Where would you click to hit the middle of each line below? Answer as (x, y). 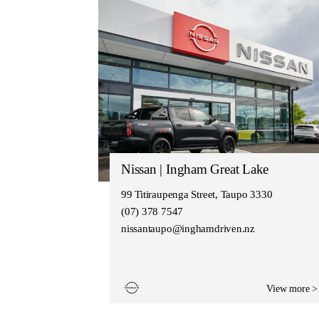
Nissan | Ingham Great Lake (195, 169)
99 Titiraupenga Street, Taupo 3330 (197, 194)
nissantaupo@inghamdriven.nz (188, 228)
